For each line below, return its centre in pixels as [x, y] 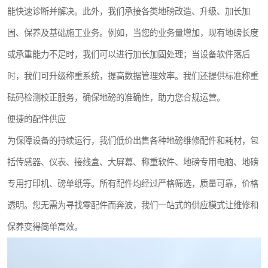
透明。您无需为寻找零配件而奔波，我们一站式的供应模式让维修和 [133, 205]
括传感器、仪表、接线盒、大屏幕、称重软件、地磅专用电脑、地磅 [133, 162]
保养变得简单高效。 [45, 227]
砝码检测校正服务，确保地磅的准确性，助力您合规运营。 [116, 98]
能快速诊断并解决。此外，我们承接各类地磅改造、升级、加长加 [129, 11]
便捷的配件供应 [36, 119]
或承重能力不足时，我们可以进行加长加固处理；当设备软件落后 [129, 54]
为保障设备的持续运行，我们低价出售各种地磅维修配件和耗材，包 [133, 141]
